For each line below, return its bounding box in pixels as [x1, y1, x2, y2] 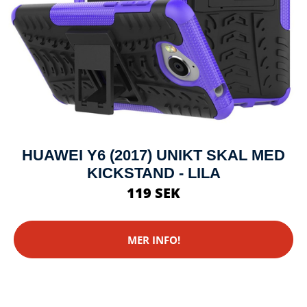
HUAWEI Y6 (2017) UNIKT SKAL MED [22, 147, 285, 164]
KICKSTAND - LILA [86, 164, 221, 182]
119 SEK [127, 184, 180, 203]
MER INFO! [127, 232, 180, 247]
